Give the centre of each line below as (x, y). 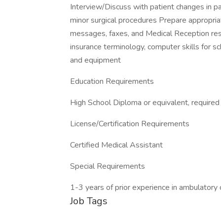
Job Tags (89, 201)
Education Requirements (112, 81)
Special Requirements (108, 166)
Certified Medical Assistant (116, 145)
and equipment (95, 60)
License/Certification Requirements (130, 124)
